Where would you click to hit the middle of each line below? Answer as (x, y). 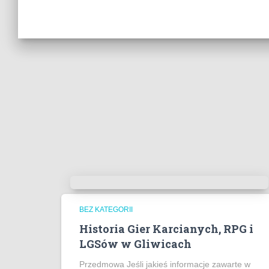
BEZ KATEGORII (106, 210)
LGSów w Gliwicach (135, 244)
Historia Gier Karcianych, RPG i (166, 229)
